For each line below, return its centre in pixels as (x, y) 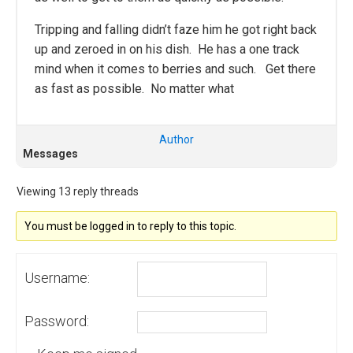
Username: (57, 278)
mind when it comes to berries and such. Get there (175, 69)
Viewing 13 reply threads (78, 191)
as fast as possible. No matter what (134, 88)
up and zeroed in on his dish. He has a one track (167, 49)
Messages (50, 153)
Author (176, 139)
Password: (57, 321)
